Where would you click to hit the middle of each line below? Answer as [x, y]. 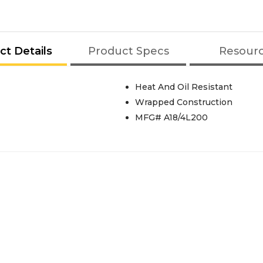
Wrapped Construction [183, 102]
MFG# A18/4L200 [171, 117]
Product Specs [128, 51]
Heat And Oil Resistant [183, 87]
